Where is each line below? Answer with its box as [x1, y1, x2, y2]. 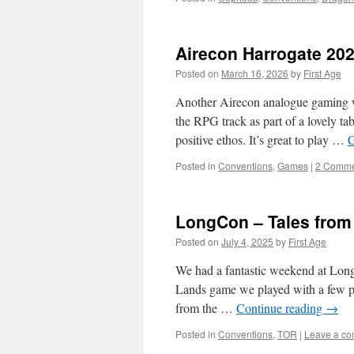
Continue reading [236, 299, 326, 316]
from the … [175, 299, 236, 316]
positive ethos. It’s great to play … [175, 131, 348, 148]
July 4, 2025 [221, 235, 273, 248]
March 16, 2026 [221, 66, 288, 80]
